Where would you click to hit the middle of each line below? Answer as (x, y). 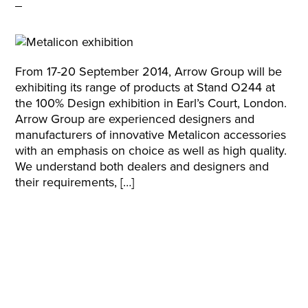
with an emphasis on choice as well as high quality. (151, 151)
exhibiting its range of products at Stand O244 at (145, 87)
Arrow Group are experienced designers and (135, 119)
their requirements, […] (75, 182)
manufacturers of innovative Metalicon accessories (151, 135)
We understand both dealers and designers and (142, 166)
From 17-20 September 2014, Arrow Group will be (149, 71)
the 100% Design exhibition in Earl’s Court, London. (151, 103)
